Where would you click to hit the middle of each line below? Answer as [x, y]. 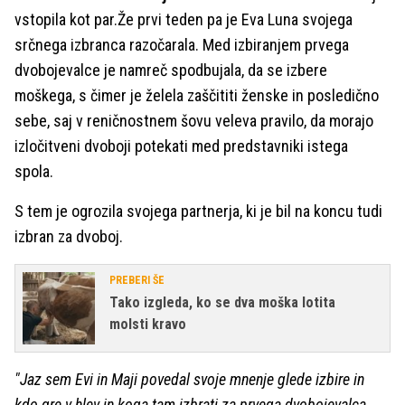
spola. [36, 171]
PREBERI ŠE [137, 280]
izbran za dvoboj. [69, 236]
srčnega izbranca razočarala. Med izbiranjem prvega [182, 45]
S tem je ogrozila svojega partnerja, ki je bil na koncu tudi [198, 211]
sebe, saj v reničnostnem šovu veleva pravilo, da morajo [194, 121]
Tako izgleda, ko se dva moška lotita [222, 302]
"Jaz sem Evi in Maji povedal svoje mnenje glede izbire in [189, 379]
